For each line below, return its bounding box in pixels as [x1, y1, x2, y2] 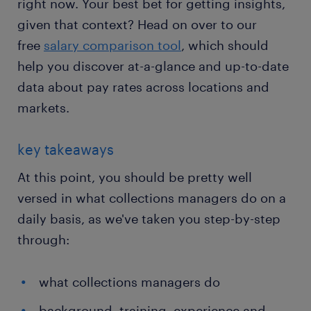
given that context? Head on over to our [17, 17, 257, 32]
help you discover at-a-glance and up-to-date [17, 58, 289, 74]
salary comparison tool [44, 37, 181, 53]
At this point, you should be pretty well [17, 169, 252, 185]
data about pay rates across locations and [17, 79, 269, 94]
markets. [17, 100, 69, 115]
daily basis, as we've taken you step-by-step [17, 211, 280, 226]
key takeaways [17, 141, 114, 158]
